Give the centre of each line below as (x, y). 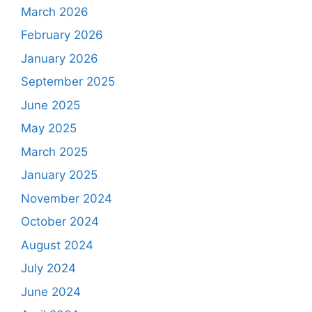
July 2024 (48, 268)
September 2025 (68, 82)
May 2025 (49, 128)
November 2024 (67, 198)
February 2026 (62, 35)
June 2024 (51, 291)
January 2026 (60, 58)
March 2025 (54, 151)
